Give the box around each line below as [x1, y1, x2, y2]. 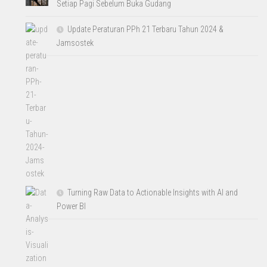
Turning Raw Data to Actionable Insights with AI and [67, 187, 238, 197]
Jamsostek [57, 38, 94, 48]
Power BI [57, 201, 86, 211]
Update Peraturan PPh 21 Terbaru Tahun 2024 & [67, 24, 224, 34]
